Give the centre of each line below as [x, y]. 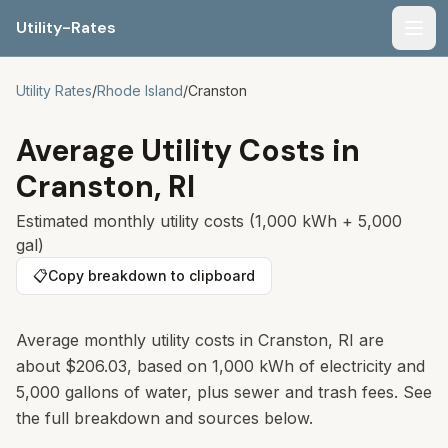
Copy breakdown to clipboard [151, 275]
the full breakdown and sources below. [164, 418]
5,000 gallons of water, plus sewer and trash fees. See [224, 392]
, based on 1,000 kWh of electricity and [276, 366]
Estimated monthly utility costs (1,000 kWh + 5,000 [209, 221]
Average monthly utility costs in [137, 340]
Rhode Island [140, 90]
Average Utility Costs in [188, 150]
